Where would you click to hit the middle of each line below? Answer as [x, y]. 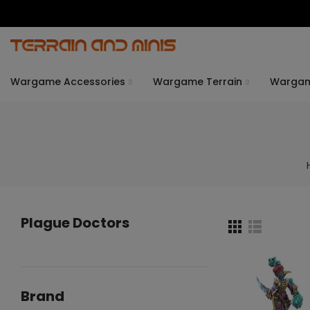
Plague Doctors [75, 223]
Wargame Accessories [68, 82]
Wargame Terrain [198, 82]
